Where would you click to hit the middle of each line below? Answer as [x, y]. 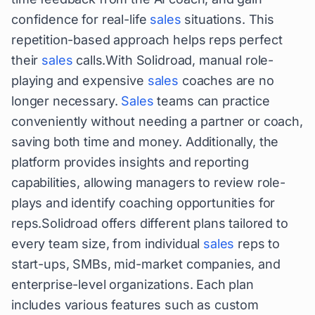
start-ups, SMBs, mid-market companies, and [146, 264]
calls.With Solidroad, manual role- [173, 60]
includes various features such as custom [135, 305]
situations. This [227, 19]
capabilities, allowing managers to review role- [148, 182]
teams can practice [212, 101]
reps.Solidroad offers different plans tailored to [150, 223]
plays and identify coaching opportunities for [143, 203]
